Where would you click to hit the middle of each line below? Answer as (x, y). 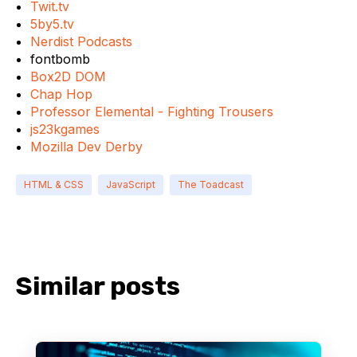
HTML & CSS (54, 185)
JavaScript (131, 185)
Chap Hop (61, 94)
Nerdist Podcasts (81, 42)
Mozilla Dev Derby (86, 147)
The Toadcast (211, 185)
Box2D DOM (68, 77)
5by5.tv (52, 24)
